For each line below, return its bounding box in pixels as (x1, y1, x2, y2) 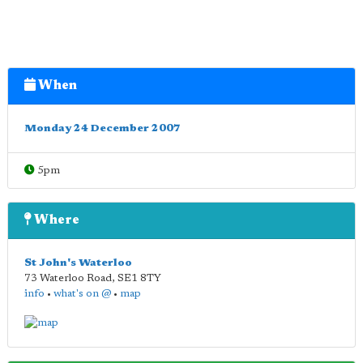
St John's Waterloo (24, 258, 132, 268)
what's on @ (53, 288, 111, 299)
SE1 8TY (117, 273, 161, 284)
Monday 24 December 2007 (24, 123, 181, 134)
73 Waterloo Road (24, 273, 112, 284)
